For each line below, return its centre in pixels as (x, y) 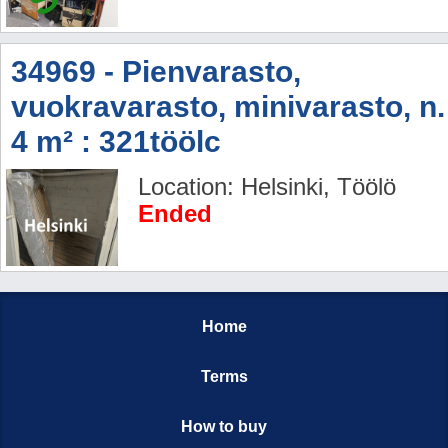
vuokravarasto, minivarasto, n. (228, 106)
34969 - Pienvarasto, (156, 71)
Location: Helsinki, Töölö (267, 186)
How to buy (224, 426)
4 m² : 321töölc (116, 141)
